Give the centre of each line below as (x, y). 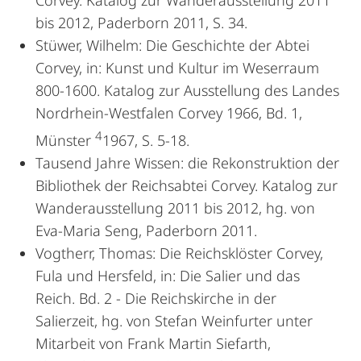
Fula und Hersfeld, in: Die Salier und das (168, 276)
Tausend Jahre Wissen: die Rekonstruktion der (187, 163)
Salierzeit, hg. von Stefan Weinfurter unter (174, 321)
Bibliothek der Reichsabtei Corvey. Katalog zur (187, 185)
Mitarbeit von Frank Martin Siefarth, (153, 343)
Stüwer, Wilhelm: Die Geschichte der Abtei (172, 45)
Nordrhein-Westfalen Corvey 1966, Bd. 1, (169, 113)
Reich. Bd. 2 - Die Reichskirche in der (156, 298)
